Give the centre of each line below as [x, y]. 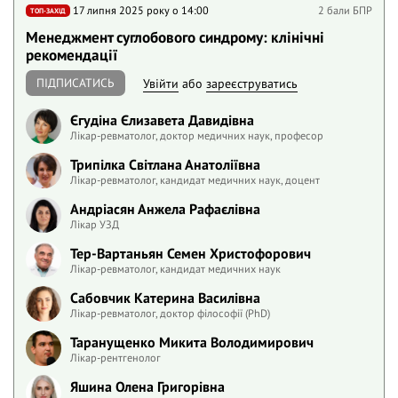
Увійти [161, 83]
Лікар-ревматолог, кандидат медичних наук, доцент [195, 179]
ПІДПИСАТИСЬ [76, 83]
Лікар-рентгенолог [115, 357]
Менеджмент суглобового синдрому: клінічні [175, 37]
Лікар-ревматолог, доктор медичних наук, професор [197, 135]
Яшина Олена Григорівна [147, 386]
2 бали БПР [345, 10]
